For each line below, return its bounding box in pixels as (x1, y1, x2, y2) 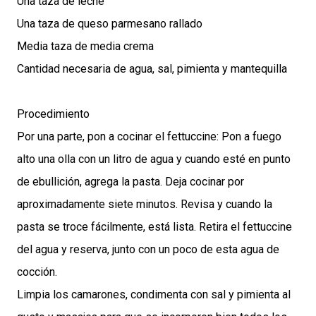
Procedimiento (17, 107, 90, 121)
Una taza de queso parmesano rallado (17, 16, 202, 30)
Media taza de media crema (17, 39, 154, 53)
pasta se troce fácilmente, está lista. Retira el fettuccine (17, 219, 292, 233)
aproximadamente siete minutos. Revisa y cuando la (17, 197, 272, 211)
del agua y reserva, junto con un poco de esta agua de (17, 242, 279, 256)
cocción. (17, 265, 57, 279)
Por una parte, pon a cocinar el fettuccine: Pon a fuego (17, 129, 281, 143)
